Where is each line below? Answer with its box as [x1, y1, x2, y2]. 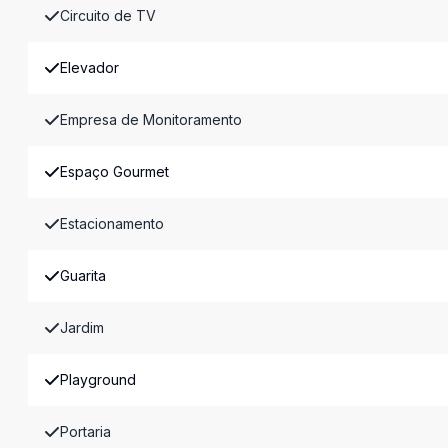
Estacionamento [60, 215, 164, 232]
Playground [60, 371, 136, 388]
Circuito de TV [60, 7, 156, 24]
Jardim [60, 319, 104, 336]
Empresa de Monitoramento [60, 111, 242, 128]
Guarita [60, 267, 106, 284]
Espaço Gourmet [60, 163, 169, 180]
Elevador [60, 59, 119, 76]
